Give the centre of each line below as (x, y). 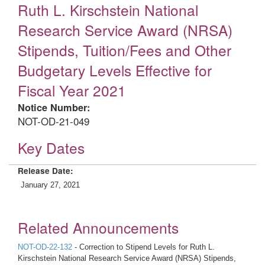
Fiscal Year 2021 (72, 90)
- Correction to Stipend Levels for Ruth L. (143, 247)
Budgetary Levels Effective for (115, 70)
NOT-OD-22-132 (45, 247)
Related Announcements (98, 227)
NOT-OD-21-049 (54, 121)
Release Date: (46, 171)
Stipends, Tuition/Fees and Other (125, 50)
